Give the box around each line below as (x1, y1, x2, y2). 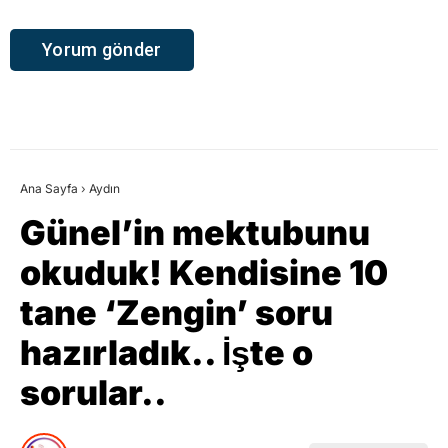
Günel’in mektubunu (20, 211, 370, 253)
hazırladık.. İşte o (20, 331, 313, 373)
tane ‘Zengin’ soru (20, 291, 333, 333)
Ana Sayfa (20, 180, 78, 196)
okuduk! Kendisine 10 (20, 251, 388, 293)
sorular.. (20, 371, 167, 413)
